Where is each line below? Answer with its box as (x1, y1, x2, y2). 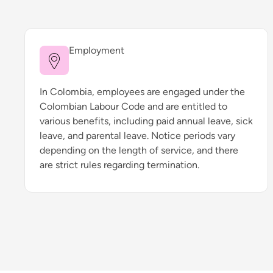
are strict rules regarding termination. (40, 159, 199, 171)
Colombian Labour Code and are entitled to (40, 101, 227, 112)
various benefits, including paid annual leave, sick (40, 115, 253, 127)
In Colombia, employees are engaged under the (40, 86, 245, 97)
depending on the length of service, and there (40, 144, 238, 156)
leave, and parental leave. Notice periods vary (40, 130, 235, 141)
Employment (69, 44, 124, 56)
